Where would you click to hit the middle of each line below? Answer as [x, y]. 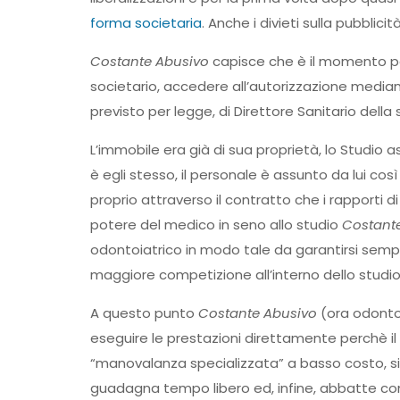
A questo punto [144, 313]
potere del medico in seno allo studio [216, 225]
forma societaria [146, 23]
